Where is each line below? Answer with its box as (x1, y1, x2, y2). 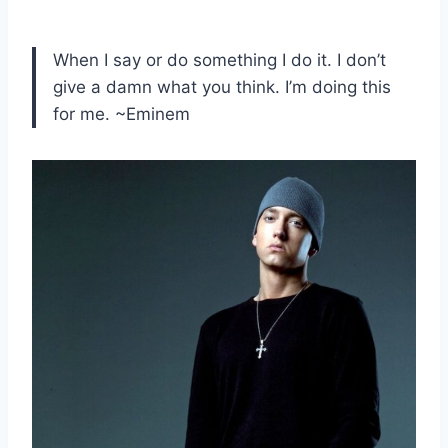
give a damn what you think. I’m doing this (53, 77, 391, 98)
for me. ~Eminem (53, 104, 190, 125)
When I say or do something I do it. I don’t (53, 50, 386, 71)
